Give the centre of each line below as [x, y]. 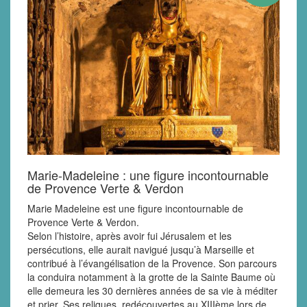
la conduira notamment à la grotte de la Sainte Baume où [151, 277]
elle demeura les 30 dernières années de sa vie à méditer [152, 290]
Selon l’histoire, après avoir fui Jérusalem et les [130, 235]
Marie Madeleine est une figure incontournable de [135, 208]
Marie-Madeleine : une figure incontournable [148, 174]
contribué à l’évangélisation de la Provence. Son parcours [152, 263]
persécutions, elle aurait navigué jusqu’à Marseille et [141, 249]
